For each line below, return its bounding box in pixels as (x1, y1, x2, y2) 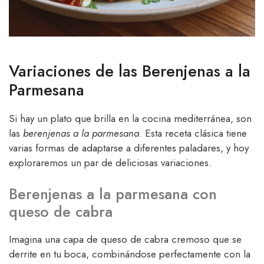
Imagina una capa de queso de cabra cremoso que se (9, 232, 242, 247)
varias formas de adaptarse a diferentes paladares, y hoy (9, 140, 249, 155)
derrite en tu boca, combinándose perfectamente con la (9, 247, 250, 262)
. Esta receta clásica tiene (139, 126, 247, 140)
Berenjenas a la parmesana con (9, 183, 217, 205)
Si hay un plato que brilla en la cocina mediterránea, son (9, 111, 252, 126)
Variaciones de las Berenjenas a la (9, 59, 250, 82)
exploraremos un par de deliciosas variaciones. (9, 155, 212, 170)
